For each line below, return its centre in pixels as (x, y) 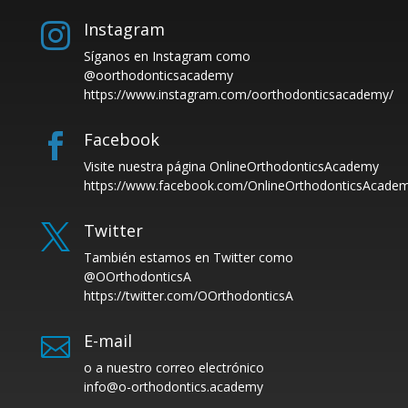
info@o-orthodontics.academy (173, 386)
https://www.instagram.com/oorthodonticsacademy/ (238, 94)
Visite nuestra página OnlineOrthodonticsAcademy (231, 166)
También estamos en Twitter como (188, 257)
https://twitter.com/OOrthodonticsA (188, 295)
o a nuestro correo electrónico (173, 367)
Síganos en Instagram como (167, 56)
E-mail (107, 340)
